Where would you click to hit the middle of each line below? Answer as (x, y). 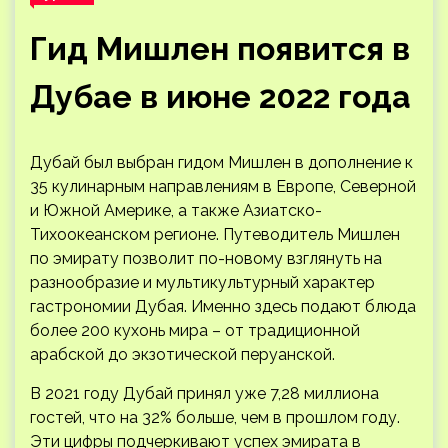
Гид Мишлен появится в (220, 48)
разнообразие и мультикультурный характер (202, 282)
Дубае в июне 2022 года (220, 96)
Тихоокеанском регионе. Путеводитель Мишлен (215, 234)
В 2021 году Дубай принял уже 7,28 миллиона (204, 393)
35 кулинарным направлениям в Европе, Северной (223, 186)
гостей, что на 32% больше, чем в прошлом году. (215, 417)
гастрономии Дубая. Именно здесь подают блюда (223, 306)
